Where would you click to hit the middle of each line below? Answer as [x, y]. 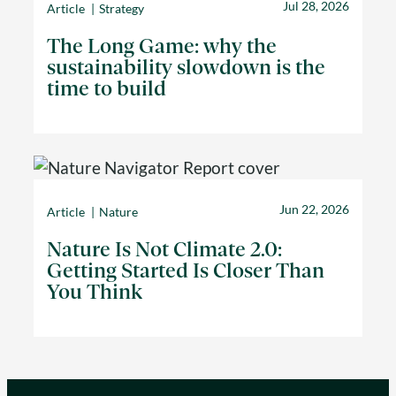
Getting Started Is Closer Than [186, 270]
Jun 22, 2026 [314, 209]
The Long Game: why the [162, 46]
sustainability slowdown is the [187, 67]
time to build [107, 88]
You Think [95, 291]
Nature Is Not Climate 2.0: [165, 249]
